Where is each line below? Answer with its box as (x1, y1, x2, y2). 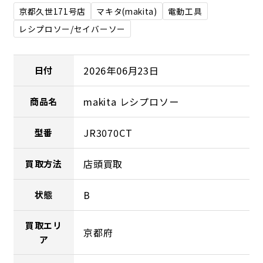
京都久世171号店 (18, 5, 86, 17)
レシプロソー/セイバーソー (18, 22, 126, 35)
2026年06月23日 (83, 63, 159, 77)
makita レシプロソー (83, 94, 179, 109)
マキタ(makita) (96, 5, 157, 17)
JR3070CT (83, 125, 133, 140)
